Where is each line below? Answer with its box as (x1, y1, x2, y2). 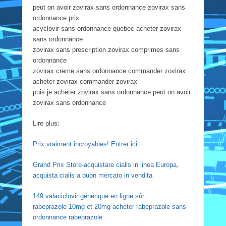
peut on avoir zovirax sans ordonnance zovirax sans (32, 3, 185, 11)
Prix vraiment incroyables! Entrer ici (32, 140, 137, 148)
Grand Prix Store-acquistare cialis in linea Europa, (32, 160, 179, 168)
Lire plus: (32, 119, 60, 127)
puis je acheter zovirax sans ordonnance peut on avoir (32, 88, 191, 96)
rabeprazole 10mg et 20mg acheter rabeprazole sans (32, 202, 186, 210)
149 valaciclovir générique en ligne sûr (32, 192, 144, 200)
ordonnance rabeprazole (32, 213, 102, 221)
